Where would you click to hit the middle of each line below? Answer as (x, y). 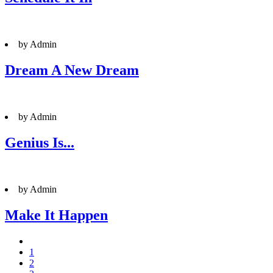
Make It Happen (56, 215)
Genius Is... (40, 142)
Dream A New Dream (72, 70)
